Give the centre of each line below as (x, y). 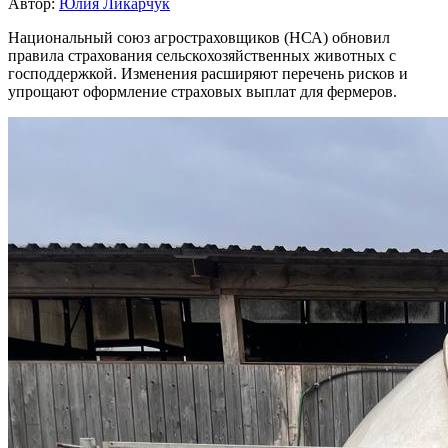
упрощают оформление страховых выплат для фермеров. (202, 91)
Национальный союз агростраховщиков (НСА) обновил (199, 37)
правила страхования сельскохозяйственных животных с (202, 55)
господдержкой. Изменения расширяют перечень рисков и (208, 73)
